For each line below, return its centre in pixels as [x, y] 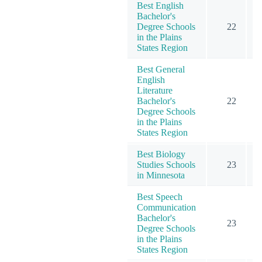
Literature [155, 90]
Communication [166, 207]
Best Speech [160, 196]
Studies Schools [166, 164]
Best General [161, 69]
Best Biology [161, 154]
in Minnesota [161, 175]
